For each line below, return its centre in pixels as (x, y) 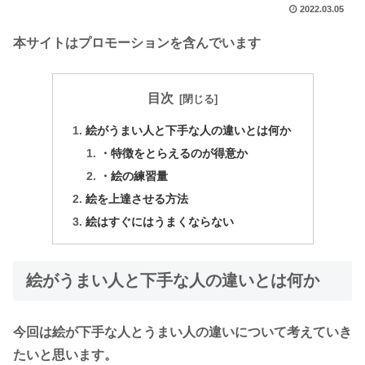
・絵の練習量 (134, 176)
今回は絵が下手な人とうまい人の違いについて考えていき (182, 332)
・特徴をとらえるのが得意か (174, 154)
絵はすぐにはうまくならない (159, 221)
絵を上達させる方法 (136, 198)
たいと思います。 (65, 355)
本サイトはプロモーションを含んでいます (137, 43)
